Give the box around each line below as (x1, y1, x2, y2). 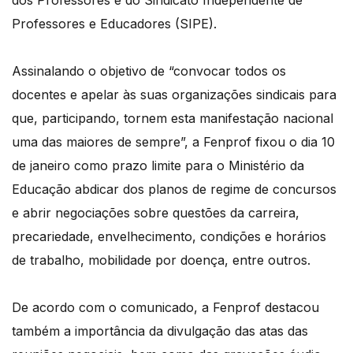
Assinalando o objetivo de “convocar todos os (12, 63, 286, 80)
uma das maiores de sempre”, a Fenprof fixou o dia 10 (12, 134, 335, 150)
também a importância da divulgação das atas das (12, 323, 308, 340)
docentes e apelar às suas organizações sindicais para (12, 87, 336, 103)
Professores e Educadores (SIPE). (12, 16, 217, 32)
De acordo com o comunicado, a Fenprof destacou (12, 299, 319, 316)
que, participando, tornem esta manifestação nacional (12, 110, 333, 127)
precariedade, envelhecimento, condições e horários (12, 229, 326, 245)
